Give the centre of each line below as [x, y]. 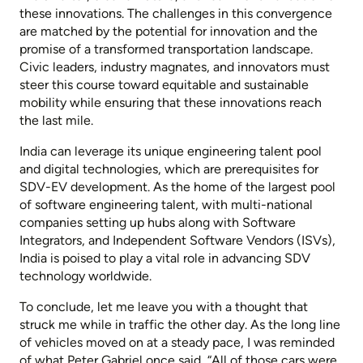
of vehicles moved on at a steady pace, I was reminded [177, 343]
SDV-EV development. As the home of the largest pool [177, 187]
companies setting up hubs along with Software [158, 223]
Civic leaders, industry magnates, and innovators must [175, 67]
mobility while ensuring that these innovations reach [171, 103]
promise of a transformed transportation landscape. [166, 49]
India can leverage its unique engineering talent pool [171, 152]
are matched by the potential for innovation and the [169, 32]
